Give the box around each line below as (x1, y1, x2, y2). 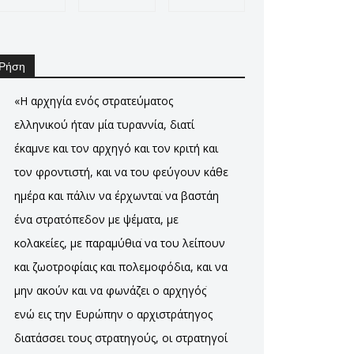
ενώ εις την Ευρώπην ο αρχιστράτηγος (14, 307, 213, 322)
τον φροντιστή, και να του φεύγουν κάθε (14, 164, 228, 179)
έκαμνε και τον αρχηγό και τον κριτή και (14, 141, 218, 156)
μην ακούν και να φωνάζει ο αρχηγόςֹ (14, 283, 206, 298)
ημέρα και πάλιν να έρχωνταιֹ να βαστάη (14, 188, 219, 203)
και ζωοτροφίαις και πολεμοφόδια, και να (14, 259, 228, 274)
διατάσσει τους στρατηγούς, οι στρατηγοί (14, 330, 228, 345)
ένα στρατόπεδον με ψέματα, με (14, 212, 179, 227)
